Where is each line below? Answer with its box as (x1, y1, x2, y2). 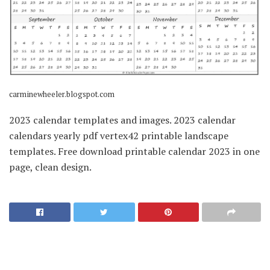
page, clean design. (9, 160, 92, 174)
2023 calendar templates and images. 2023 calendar (9, 113, 236, 127)
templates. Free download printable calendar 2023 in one (9, 145, 260, 159)
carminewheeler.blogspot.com (9, 89, 115, 100)
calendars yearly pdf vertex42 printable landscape (9, 129, 228, 143)
